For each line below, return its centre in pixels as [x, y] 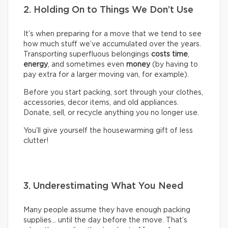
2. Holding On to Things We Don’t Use [108, 10]
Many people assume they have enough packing [107, 210]
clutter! [36, 141]
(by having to [174, 65]
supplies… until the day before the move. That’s [105, 221]
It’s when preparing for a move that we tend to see [112, 34]
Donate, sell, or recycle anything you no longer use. [111, 113]
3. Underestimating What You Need [106, 187]
